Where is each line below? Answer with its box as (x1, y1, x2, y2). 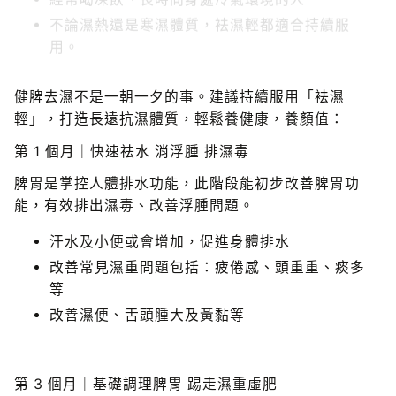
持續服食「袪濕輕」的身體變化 (14, 56, 249, 76)
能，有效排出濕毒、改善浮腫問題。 (14, 197, 259, 215)
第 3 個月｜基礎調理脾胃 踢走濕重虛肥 (14, 375, 282, 392)
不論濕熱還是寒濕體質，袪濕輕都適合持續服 (49, 4, 350, 22)
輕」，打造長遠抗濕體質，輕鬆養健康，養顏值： (14, 110, 349, 127)
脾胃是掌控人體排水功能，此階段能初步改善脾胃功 (14, 175, 360, 193)
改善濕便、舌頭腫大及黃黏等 (49, 307, 249, 324)
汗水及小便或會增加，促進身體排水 (49, 233, 294, 251)
